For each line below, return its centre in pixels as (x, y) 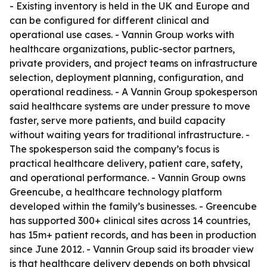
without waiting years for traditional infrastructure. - (130, 135)
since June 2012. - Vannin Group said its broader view (132, 249)
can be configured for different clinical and (109, 20)
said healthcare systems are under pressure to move (130, 106)
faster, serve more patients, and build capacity (117, 120)
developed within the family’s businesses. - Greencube (133, 206)
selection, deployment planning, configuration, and (127, 77)
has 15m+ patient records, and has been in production (133, 235)
